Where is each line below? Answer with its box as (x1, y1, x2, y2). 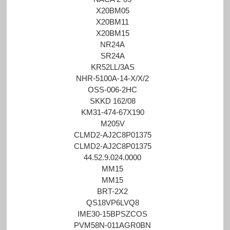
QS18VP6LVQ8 (86, 198, 139, 207)
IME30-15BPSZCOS (78, 209, 148, 218)
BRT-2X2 (97, 186, 128, 196)
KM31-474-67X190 (81, 107, 144, 117)
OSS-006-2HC (88, 85, 138, 94)
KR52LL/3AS (90, 62, 135, 71)
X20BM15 (95, 28, 129, 37)
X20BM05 (95, 6, 129, 15)
